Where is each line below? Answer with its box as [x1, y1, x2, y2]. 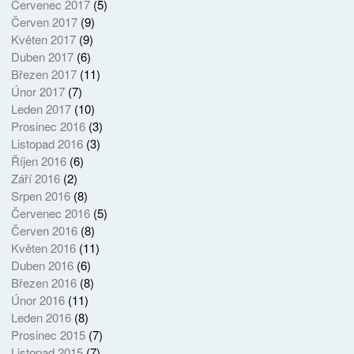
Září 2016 [10, 169, 60, 186]
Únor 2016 [10, 291, 65, 308]
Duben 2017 [10, 47, 73, 65]
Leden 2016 [10, 308, 71, 326]
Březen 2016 [10, 273, 77, 291]
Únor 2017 [10, 82, 65, 100]
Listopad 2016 [10, 134, 83, 152]
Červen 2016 [10, 221, 77, 239]
